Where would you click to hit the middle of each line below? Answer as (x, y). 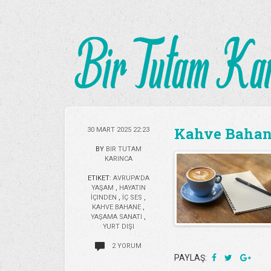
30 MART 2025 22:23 (118, 130)
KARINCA (118, 159)
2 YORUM (127, 246)
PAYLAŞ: (191, 258)
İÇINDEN (105, 198)
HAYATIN (132, 188)
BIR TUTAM (123, 149)
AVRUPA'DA (131, 178)
